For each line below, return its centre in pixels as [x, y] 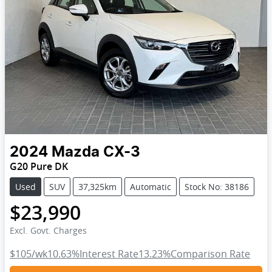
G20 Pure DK [39, 167]
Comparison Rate [210, 254]
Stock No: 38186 [217, 187]
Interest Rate [109, 254]
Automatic [151, 187]
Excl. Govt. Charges [48, 231]
